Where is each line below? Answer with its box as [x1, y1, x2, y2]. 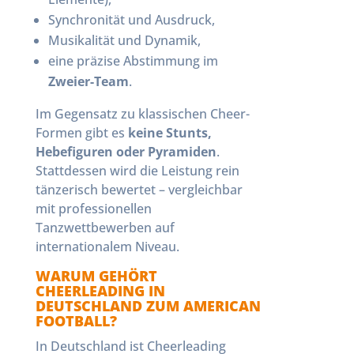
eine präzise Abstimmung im [47, 52, 218, 70]
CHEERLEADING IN [35, 281, 165, 300]
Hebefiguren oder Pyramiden [35, 143, 217, 160]
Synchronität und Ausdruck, [47, 11, 215, 28]
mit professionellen [35, 200, 152, 217]
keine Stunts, [127, 124, 212, 141]
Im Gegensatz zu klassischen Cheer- [35, 105, 250, 122]
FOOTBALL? [35, 311, 117, 330]
